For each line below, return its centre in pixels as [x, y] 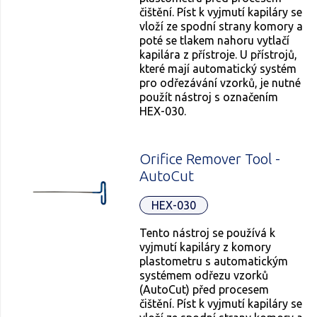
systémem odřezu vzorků [204, 275]
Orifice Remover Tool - [210, 159]
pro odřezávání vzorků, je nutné [220, 83]
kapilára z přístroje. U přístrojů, [219, 55]
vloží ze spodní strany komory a [221, 27]
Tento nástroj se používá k [208, 232]
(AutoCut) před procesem [204, 289]
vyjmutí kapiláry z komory [206, 247]
